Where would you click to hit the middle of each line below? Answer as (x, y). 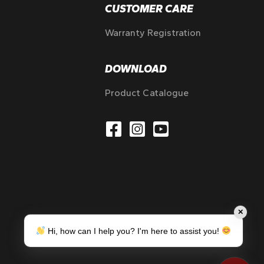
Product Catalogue (147, 93)
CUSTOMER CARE (149, 9)
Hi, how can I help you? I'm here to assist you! (134, 231)
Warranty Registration (153, 33)
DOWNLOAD (136, 69)
